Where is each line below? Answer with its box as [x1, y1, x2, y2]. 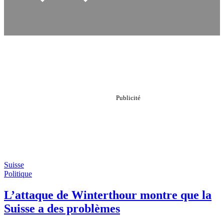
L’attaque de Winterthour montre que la [4, 188, 211, 201]
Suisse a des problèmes [4, 201, 120, 215]
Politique [4, 169, 32, 178]
